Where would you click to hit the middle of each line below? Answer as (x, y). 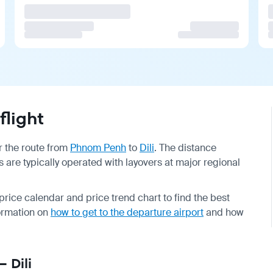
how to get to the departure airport (127, 212)
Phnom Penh (98, 147)
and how (224, 212)
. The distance (185, 147)
